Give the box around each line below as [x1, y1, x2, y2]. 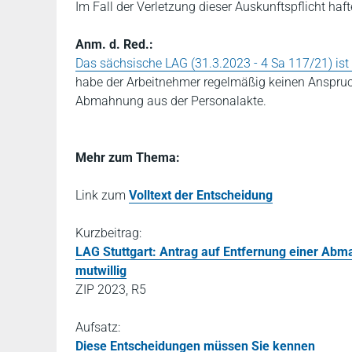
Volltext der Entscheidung [129, 188, 273, 203]
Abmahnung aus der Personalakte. [75, 93, 266, 108]
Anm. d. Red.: [75, 37, 153, 52]
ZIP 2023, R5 [75, 282, 146, 297]
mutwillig [75, 263, 126, 278]
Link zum [75, 188, 129, 203]
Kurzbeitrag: [75, 225, 141, 240]
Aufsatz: [75, 320, 120, 335]
